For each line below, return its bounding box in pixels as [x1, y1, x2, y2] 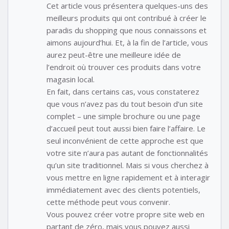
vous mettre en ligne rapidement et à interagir [47, 172, 210, 182]
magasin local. [47, 74, 95, 84]
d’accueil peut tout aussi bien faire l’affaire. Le [47, 123, 205, 133]
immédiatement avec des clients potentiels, [47, 184, 200, 195]
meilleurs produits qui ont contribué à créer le [47, 12, 207, 23]
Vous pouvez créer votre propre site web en [47, 209, 204, 219]
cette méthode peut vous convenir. [47, 196, 170, 207]
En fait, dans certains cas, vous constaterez [47, 86, 199, 97]
